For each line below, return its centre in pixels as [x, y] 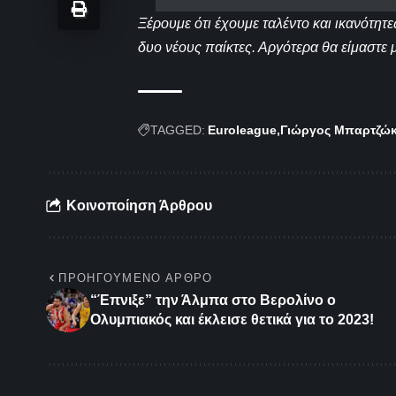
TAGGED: [178, 130]
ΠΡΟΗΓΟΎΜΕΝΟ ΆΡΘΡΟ [136, 278]
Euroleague [242, 130]
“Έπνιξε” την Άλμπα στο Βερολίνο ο [213, 301]
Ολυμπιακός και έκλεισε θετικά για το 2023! [232, 320]
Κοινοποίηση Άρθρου [139, 205]
